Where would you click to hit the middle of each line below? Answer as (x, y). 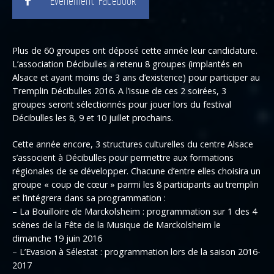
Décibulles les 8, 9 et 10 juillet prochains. (93, 118)
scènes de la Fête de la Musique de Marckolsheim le (117, 225)
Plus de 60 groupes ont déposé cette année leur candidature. (135, 50)
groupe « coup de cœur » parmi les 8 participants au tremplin (135, 185)
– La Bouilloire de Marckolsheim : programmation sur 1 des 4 (135, 212)
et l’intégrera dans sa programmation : (89, 198)
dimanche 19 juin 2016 (57, 239)
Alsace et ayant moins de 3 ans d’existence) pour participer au (136, 77)
